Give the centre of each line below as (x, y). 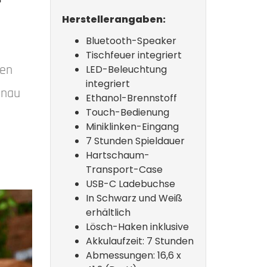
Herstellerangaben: (114, 19)
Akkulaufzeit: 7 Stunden (139, 241)
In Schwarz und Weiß (134, 198)
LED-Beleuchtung (126, 69)
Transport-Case (124, 170)
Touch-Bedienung (127, 112)
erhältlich (108, 212)
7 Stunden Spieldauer (135, 141)
